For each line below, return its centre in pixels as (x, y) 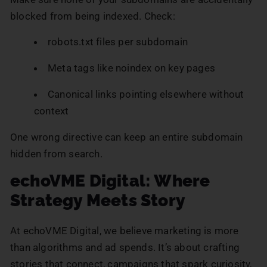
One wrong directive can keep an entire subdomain (127, 137)
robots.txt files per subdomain (118, 41)
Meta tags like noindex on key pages (131, 68)
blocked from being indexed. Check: (93, 16)
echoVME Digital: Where (110, 181)
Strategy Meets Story (98, 200)
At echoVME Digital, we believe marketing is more (125, 230)
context (52, 111)
